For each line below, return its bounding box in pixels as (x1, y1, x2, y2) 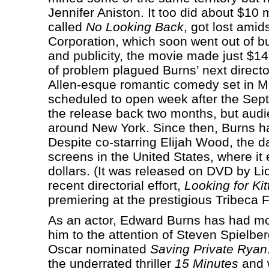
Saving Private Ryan (150, 241, 267, 256)
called (47, 19, 86, 34)
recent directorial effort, (47, 178, 184, 192)
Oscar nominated (47, 241, 150, 256)
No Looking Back (85, 19, 184, 34)
